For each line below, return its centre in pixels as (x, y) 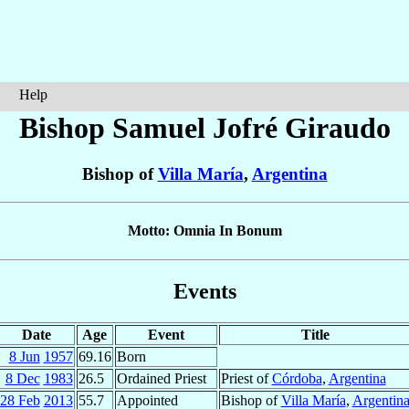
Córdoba (297, 378)
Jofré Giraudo (301, 128)
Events (204, 291)
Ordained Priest (161, 378)
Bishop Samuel (115, 128)
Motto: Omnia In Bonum (204, 231)
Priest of (246, 378)
